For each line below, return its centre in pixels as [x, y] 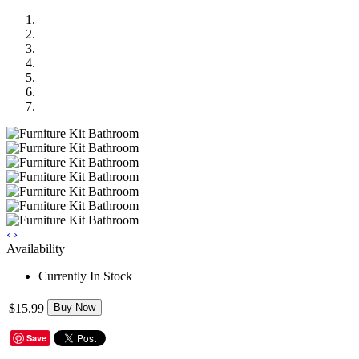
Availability [36, 248]
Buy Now [75, 307]
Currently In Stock [85, 276]
